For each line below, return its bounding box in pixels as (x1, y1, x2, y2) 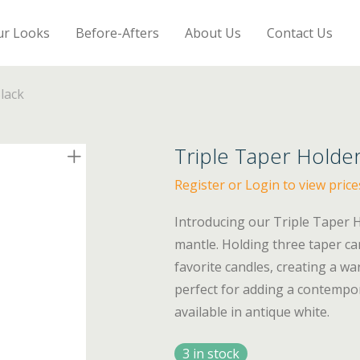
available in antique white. (174, 303, 330, 321)
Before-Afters (76, 23, 160, 42)
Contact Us (267, 23, 333, 42)
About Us (185, 23, 242, 42)
